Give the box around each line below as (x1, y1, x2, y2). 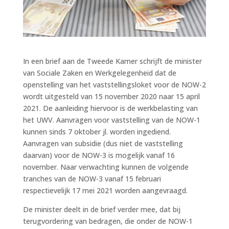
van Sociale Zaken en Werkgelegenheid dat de (22, 67, 176, 78)
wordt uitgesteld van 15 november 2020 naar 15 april (22, 91, 200, 101)
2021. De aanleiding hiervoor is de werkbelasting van (22, 103, 198, 113)
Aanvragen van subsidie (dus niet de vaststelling (22, 138, 183, 148)
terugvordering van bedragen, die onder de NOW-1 (22, 216, 193, 226)
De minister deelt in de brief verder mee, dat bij (22, 204, 180, 214)
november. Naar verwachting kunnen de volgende (22, 162, 189, 172)
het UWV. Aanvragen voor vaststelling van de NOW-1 (22, 114, 200, 125)
